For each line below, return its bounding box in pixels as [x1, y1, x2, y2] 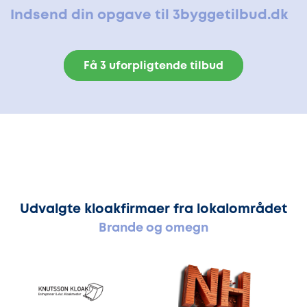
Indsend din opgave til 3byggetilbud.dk [10, 8, 288, 22]
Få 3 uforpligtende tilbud [84, 61, 223, 72]
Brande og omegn [99, 222, 208, 234]
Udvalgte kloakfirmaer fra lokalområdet [20, 203, 287, 215]
